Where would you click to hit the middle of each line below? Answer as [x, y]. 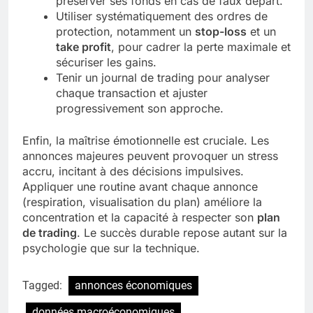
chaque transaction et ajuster [132, 93]
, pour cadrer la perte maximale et [201, 47]
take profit [83, 47]
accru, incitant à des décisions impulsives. [133, 172]
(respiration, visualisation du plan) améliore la [142, 202]
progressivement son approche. [140, 109]
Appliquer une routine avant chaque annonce [140, 187]
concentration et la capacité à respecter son [140, 218]
